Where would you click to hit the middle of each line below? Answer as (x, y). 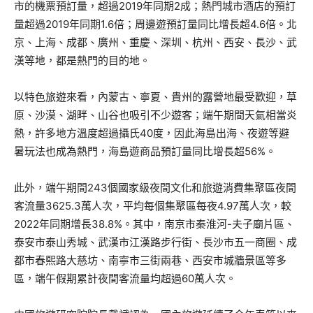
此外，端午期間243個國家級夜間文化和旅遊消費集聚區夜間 (155, 188)
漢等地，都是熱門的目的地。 (82, 60)
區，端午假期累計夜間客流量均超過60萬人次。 (125, 278)
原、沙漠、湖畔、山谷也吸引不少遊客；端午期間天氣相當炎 (155, 115)
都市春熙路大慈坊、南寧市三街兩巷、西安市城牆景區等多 (150, 260)
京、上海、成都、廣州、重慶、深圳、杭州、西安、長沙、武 (155, 42)
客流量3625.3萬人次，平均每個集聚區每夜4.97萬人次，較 (153, 206)
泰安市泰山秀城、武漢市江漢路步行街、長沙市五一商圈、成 (155, 242)
